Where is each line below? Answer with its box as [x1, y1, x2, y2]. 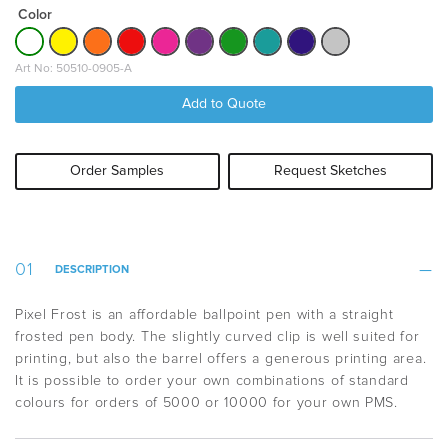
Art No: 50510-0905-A [15, 62, 132, 75]
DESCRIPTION [55, 263, 129, 275]
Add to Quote [182, 96, 266, 111]
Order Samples [70, 163, 165, 178]
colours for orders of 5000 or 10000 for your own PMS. [15, 395, 398, 410]
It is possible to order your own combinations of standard [15, 373, 409, 388]
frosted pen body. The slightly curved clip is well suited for [15, 329, 420, 344]
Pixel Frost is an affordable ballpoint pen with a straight [15, 307, 394, 322]
